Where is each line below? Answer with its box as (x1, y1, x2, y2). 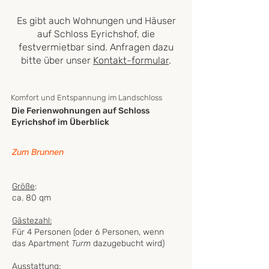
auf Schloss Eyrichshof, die (37, 28, 155, 40)
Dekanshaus (71, 151, 121, 162)
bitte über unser (21, 55, 93, 66)
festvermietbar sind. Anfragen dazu (19, 41, 174, 53)
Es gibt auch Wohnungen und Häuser (16, 15, 176, 26)
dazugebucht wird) (91, 238, 165, 249)
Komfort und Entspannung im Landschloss (11, 93, 162, 102)
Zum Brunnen (12, 147, 64, 157)
